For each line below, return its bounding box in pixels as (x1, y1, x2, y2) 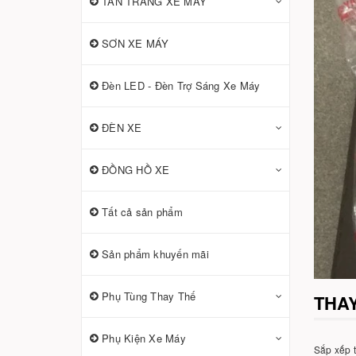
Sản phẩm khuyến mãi (102, 246, 209, 261)
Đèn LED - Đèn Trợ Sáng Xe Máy (102, 78, 261, 93)
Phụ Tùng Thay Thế (102, 288, 196, 304)
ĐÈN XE (102, 120, 142, 135)
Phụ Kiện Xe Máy (102, 331, 186, 346)
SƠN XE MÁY (102, 36, 169, 51)
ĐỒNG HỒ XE (102, 162, 170, 177)
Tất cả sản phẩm (102, 204, 183, 219)
